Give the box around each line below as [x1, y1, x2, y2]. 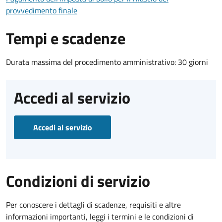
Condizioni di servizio [6, 168, 150, 193]
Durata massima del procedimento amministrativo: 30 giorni [6, 55, 208, 68]
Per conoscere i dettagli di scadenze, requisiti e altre [6, 198, 181, 211]
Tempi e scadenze [6, 26, 125, 50]
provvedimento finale [6, 4, 77, 16]
